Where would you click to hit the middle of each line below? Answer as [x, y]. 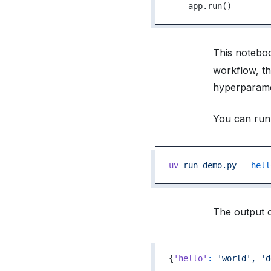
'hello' [191, 258]
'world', [234, 258]
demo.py [217, 165]
